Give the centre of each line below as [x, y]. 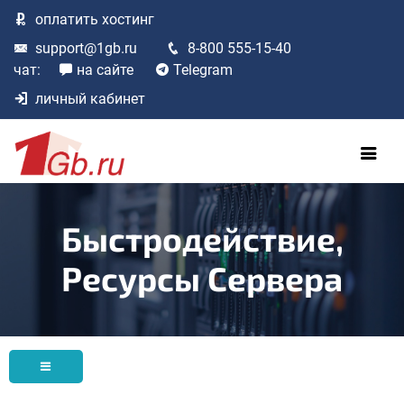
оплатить [67, 19]
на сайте [105, 70]
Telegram [203, 70]
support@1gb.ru [86, 48]
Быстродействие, [202, 238]
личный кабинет [90, 99]
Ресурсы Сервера [202, 277]
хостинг [126, 19]
